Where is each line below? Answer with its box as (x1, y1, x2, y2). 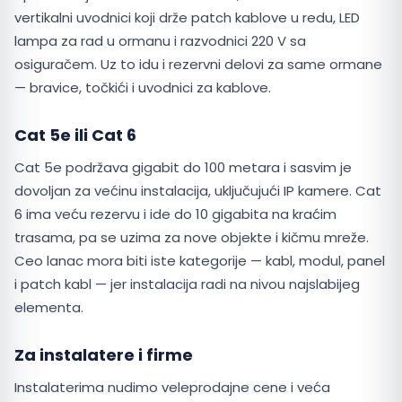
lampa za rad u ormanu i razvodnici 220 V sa (14, 31, 306, 50)
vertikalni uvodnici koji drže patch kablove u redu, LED (14, 8, 360, 27)
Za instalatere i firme (14, 344, 193, 366)
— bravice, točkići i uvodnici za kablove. (14, 78, 271, 97)
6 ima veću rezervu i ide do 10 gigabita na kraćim (14, 205, 336, 223)
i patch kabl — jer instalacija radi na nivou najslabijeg (14, 275, 360, 293)
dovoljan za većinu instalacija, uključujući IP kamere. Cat (14, 181, 381, 200)
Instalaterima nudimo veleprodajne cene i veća (14, 378, 330, 397)
